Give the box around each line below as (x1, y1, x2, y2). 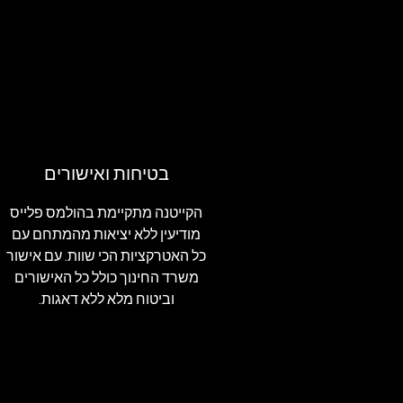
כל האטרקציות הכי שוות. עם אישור (6, 249, 206, 264)
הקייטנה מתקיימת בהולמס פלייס (10, 206, 202, 221)
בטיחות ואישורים (43, 163, 169, 186)
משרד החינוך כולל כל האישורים (13, 271, 199, 286)
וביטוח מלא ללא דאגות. (38, 292, 175, 308)
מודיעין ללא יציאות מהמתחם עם (12, 228, 201, 243)
